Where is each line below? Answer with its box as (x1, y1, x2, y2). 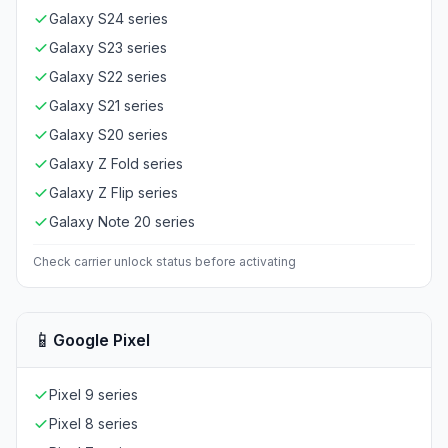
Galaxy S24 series (49, 10, 168, 27)
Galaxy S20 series (49, 126, 168, 143)
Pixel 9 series (49, 386, 138, 403)
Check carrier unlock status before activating (33, 254, 296, 269)
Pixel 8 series (49, 415, 138, 432)
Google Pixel (53, 330, 150, 350)
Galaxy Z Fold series (49, 155, 183, 172)
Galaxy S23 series (49, 39, 167, 56)
